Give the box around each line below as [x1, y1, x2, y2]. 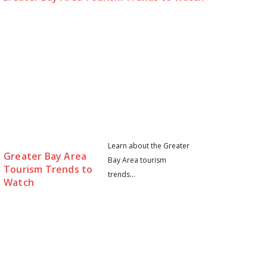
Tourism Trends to [4, 162, 93, 176]
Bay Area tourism [108, 154, 167, 165]
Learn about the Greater [108, 140, 190, 151]
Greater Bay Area [4, 149, 87, 163]
